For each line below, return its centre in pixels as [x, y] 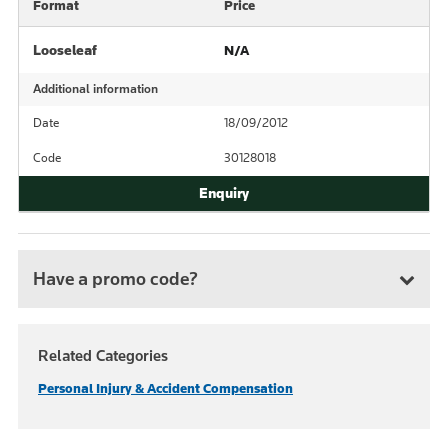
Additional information [95, 89]
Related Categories [103, 355]
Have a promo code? [115, 278]
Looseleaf [65, 50]
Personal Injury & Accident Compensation [165, 388]
